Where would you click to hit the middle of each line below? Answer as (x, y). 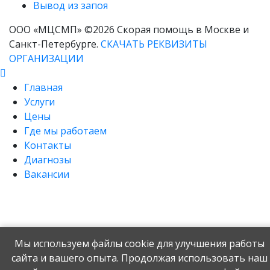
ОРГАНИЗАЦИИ (46, 58)
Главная (43, 87)
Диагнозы (48, 160)
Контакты (48, 145)
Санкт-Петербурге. (55, 44)
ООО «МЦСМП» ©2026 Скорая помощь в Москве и (129, 30)
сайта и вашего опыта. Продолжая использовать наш (140, 258)
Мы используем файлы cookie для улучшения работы (140, 243)
